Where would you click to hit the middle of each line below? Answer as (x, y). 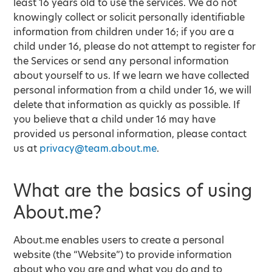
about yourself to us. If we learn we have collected (132, 76)
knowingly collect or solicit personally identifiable (129, 17)
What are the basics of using (133, 191)
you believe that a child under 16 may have (115, 119)
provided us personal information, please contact (130, 134)
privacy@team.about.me (98, 148)
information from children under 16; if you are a (124, 32)
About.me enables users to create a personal (119, 240)
